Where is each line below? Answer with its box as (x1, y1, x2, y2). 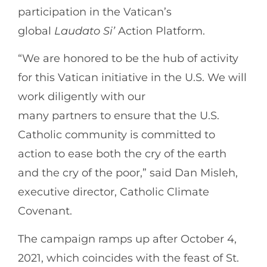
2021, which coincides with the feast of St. (18, 251, 239, 265)
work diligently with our (18, 90, 145, 104)
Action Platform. (115, 24, 211, 38)
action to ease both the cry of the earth (18, 147, 226, 161)
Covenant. (18, 204, 84, 218)
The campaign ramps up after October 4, (18, 232, 237, 246)
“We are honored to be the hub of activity (18, 52, 238, 66)
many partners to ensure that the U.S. (18, 109, 219, 123)
